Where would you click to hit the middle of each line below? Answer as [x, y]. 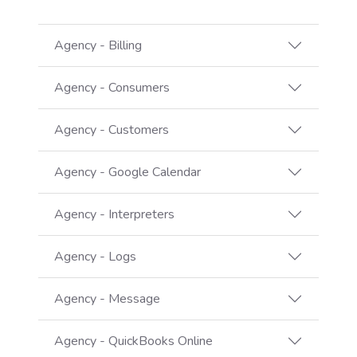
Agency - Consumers [112, 87]
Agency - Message [107, 298]
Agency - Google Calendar [127, 172]
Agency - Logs [95, 256]
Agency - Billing [98, 45]
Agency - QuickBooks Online [133, 341]
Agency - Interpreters [114, 214]
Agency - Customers [112, 129]
